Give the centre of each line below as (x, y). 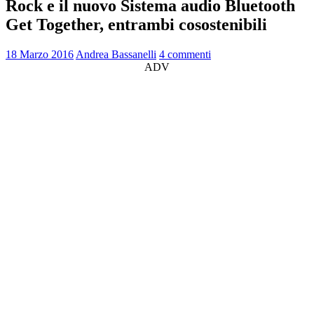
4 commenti (185, 54)
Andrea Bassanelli (116, 54)
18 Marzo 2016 (40, 54)
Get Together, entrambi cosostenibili (136, 24)
